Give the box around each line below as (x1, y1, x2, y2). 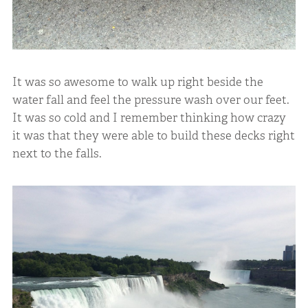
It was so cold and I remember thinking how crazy (12, 109, 286, 125)
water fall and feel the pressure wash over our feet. (12, 91, 289, 107)
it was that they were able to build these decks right (12, 127, 295, 143)
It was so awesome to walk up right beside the (12, 74, 263, 89)
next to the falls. (12, 145, 102, 161)
